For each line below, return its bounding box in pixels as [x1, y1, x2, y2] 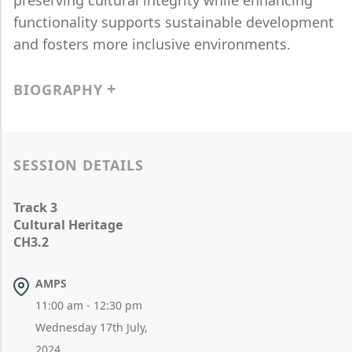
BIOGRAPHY [13, 80, 104, 99]
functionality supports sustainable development [13, 13, 334, 31]
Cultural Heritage [13, 216, 123, 233]
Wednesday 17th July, [35, 320, 148, 335]
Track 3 [13, 199, 57, 216]
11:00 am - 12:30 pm [35, 298, 143, 313]
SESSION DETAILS [13, 156, 144, 174]
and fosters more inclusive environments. [13, 35, 291, 53]
